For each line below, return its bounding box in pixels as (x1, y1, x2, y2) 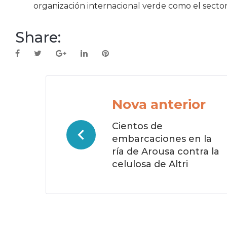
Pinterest (108, 48, 146, 58)
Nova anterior (112, 96, 206, 113)
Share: (15, 28, 61, 47)
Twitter (41, 48, 70, 58)
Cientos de (112, 121, 163, 132)
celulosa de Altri (112, 159, 188, 170)
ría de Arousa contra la (112, 146, 219, 158)
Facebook (19, 48, 59, 58)
